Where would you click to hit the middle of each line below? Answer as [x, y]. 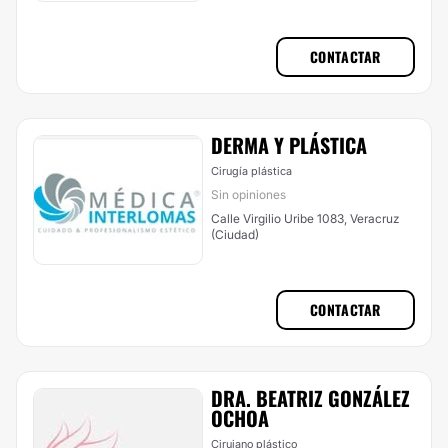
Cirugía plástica [251, 171]
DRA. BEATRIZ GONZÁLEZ [310, 398]
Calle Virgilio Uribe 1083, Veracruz [305, 218]
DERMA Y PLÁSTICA [289, 145]
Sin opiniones [248, 194]
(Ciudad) [235, 234]
